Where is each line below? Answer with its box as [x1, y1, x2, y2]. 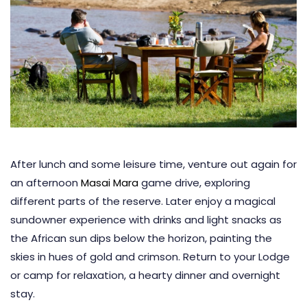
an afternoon [10, 175, 81, 190]
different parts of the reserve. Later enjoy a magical [10, 193, 275, 208]
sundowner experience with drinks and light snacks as [10, 212, 282, 227]
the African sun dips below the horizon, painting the [10, 230, 272, 245]
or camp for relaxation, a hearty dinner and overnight [10, 267, 280, 282]
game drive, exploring [138, 175, 250, 190]
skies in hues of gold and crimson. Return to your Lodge [10, 249, 290, 264]
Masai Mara [81, 175, 138, 190]
